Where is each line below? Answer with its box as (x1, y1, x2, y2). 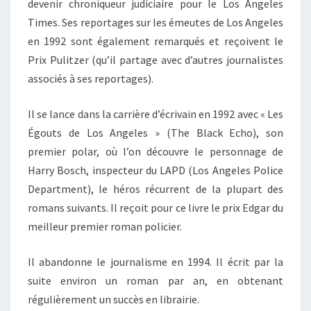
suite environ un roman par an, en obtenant (28, 273, 283, 287)
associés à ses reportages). (28, 71, 153, 85)
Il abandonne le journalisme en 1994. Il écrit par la (28, 254, 283, 269)
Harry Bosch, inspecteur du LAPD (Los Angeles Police (28, 162, 283, 177)
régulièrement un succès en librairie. (28, 292, 199, 306)
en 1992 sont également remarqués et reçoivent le (28, 33, 283, 48)
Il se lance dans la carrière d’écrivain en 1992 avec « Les (28, 106, 283, 121)
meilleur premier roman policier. (28, 219, 182, 233)
